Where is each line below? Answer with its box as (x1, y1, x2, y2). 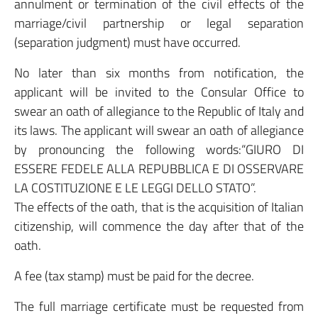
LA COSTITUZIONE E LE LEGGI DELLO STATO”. (14, 178, 256, 197)
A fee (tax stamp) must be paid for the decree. (14, 266, 254, 285)
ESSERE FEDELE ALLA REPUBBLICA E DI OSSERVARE (14, 159, 304, 178)
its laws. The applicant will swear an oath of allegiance (14, 121, 304, 140)
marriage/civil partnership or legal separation (14, 13, 304, 33)
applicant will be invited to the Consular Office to (14, 82, 304, 102)
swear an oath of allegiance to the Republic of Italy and (14, 102, 304, 121)
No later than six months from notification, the (14, 63, 304, 82)
